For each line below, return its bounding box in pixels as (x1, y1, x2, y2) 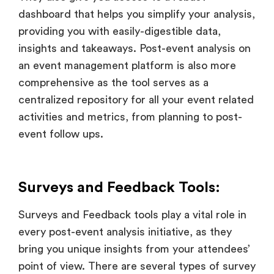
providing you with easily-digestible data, (18, 26, 221, 37)
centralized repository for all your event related (18, 94, 254, 106)
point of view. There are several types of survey (18, 261, 256, 272)
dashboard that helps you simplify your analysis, (18, 9, 255, 20)
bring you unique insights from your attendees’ (18, 243, 250, 255)
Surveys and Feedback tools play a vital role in (18, 209, 246, 221)
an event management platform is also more (18, 60, 236, 72)
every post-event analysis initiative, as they (18, 226, 232, 238)
